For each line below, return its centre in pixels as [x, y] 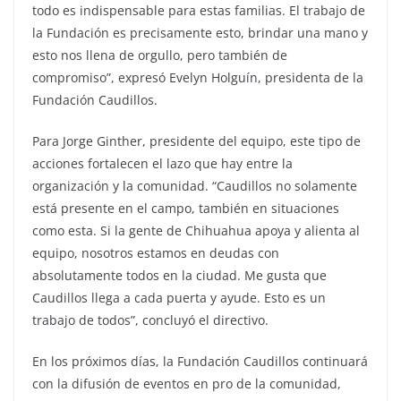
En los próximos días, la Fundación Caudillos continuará [200, 361]
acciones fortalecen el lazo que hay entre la [162, 163]
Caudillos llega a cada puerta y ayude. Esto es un [179, 297]
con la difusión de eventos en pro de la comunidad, [187, 383]
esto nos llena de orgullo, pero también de [160, 55]
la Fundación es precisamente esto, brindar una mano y [200, 32]
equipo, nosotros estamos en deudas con [156, 252]
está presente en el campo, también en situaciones [186, 208]
